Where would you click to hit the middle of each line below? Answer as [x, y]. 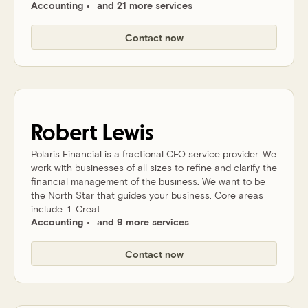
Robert [64, 133]
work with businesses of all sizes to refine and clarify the [154, 167]
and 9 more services [143, 222]
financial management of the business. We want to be [148, 181]
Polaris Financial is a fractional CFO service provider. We [154, 154]
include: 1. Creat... [69, 209]
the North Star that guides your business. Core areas [147, 195]
